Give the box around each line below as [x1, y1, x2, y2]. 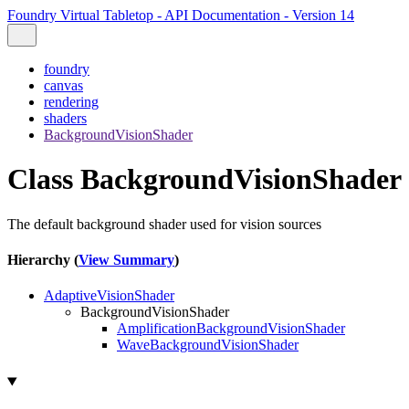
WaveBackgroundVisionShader [117, 337, 299, 353]
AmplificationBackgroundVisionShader [117, 320, 345, 337]
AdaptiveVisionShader [44, 288, 174, 304]
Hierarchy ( [7, 252, 79, 268]
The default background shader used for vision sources [7, 215, 321, 232]
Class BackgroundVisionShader [7, 163, 402, 196]
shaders [44, 110, 87, 126]
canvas [44, 78, 83, 93]
